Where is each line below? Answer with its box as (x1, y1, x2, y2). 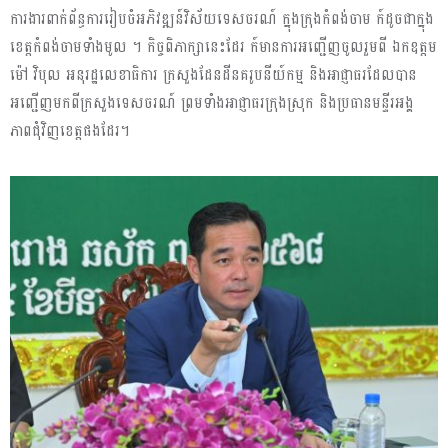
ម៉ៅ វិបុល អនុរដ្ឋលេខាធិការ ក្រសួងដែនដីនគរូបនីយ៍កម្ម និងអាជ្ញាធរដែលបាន (10, 62, 417, 90)
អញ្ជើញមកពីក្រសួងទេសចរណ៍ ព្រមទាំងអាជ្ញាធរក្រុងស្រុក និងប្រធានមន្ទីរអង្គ (10, 90, 414, 118)
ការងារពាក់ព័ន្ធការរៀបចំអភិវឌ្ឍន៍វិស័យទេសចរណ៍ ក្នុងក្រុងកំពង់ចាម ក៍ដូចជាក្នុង (10, 6, 434, 34)
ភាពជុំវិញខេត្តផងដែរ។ (10, 118, 130, 146)
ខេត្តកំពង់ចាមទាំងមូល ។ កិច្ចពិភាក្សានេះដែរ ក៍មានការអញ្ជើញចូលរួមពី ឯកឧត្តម (10, 34, 437, 62)
